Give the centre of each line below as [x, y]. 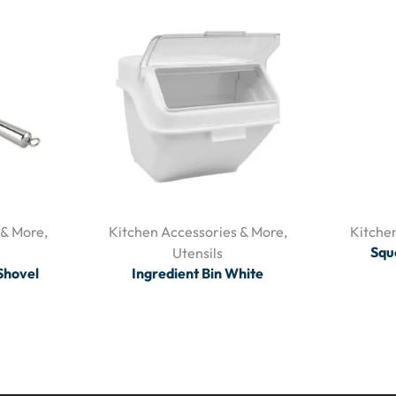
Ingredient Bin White [198, 273]
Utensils [198, 252]
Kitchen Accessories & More [196, 231]
